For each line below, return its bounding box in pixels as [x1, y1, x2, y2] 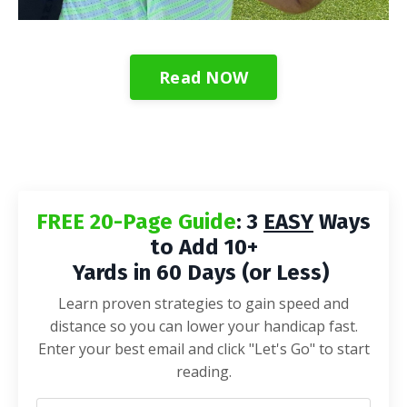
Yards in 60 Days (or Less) [73, 260, 334, 286]
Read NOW [159, 65, 248, 88]
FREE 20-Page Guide [36, 209, 236, 235]
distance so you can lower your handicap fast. [49, 316, 358, 337]
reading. [175, 362, 232, 382]
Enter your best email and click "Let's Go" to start [37, 339, 370, 360]
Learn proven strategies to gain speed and [58, 293, 349, 314]
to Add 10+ [149, 234, 258, 261]
